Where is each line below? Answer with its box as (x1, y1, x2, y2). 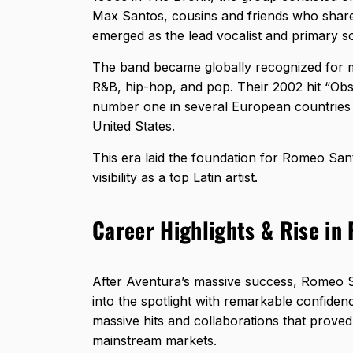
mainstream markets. (92, 333, 221, 349)
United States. (92, 118, 179, 135)
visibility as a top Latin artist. (92, 169, 258, 186)
